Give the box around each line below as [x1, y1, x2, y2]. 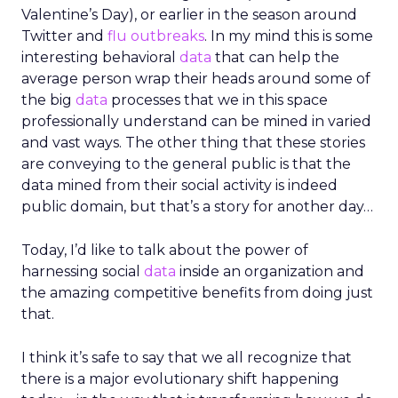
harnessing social [21, 263, 144, 280]
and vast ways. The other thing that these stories [21, 134, 365, 151]
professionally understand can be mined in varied [21, 113, 371, 130]
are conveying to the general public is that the [21, 155, 351, 172]
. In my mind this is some [204, 28, 373, 44]
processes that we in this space [107, 92, 328, 108]
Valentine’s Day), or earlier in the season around [21, 6, 357, 23]
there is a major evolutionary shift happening [21, 370, 339, 387]
